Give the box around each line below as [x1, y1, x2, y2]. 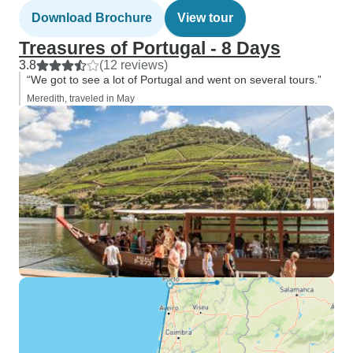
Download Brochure [32, 11, 152, 24]
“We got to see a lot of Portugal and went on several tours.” [27, 73, 321, 86]
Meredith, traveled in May [27, 93, 135, 104]
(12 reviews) [99, 58, 168, 72]
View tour [177, 11, 233, 24]
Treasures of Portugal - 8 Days [19, 38, 281, 58]
